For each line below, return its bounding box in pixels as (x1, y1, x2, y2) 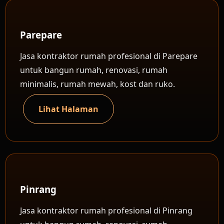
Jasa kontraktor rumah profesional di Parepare (20, 50, 198, 61)
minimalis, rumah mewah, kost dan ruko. (20, 78, 175, 89)
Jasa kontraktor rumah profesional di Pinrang (20, 205, 193, 216)
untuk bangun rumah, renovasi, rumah (20, 64, 168, 75)
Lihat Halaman (38, 103, 99, 114)
